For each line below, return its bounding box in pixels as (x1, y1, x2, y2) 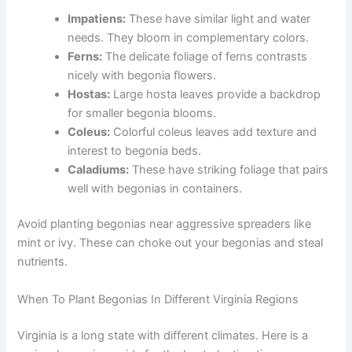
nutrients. (17, 255, 68, 269)
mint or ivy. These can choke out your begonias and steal (17, 236, 324, 251)
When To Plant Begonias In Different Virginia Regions (17, 291, 299, 306)
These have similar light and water (126, 11, 311, 26)
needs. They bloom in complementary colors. (68, 30, 310, 45)
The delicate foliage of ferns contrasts (102, 49, 308, 64)
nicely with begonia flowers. (68, 68, 217, 82)
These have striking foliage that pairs (129, 162, 329, 177)
